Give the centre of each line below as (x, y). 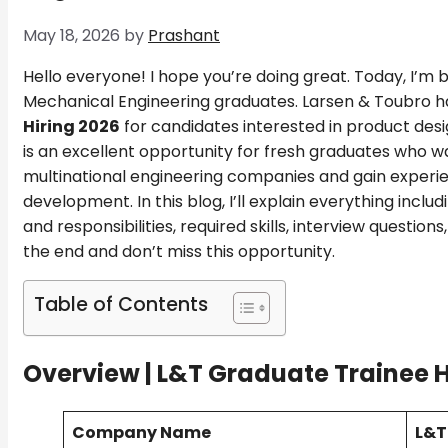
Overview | (90, 373)
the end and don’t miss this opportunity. (179, 252)
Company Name (141, 432)
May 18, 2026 (71, 36)
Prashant (184, 36)
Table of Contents (121, 305)
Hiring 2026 (71, 127)
